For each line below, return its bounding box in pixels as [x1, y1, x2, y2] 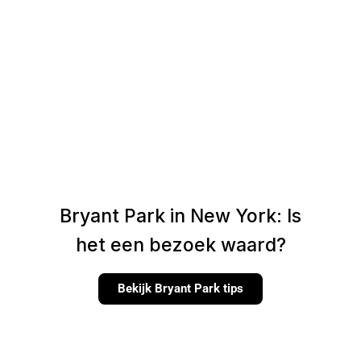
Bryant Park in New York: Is [60, 205, 301, 227]
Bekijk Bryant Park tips [118, 281, 243, 296]
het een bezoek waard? [75, 234, 286, 256]
